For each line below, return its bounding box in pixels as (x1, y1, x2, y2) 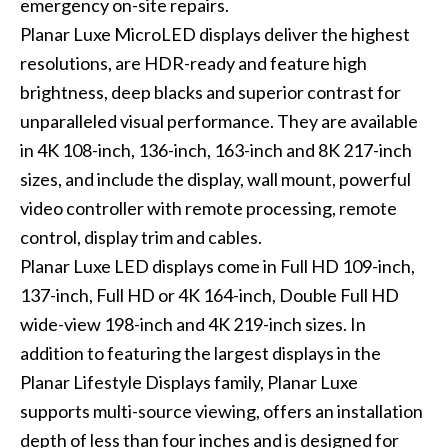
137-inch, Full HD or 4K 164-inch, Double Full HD (19, 284, 399, 307)
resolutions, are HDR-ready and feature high (19, 52, 367, 75)
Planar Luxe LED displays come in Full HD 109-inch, (19, 255, 415, 278)
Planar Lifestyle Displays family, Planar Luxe (19, 371, 358, 394)
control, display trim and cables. (19, 226, 262, 249)
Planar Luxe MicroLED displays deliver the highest (19, 23, 410, 46)
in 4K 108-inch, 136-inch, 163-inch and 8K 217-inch (19, 139, 412, 162)
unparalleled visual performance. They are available (19, 110, 418, 133)
